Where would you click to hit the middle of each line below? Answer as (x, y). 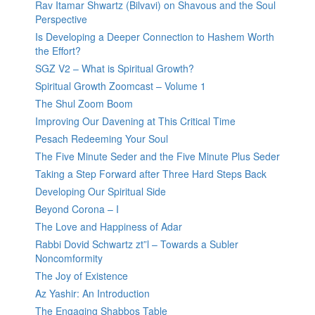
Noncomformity (69, 258)
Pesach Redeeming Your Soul (102, 139)
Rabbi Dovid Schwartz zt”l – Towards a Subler (137, 244)
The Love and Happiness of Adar (109, 227)
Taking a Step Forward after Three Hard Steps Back (151, 174)
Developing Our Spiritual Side (101, 192)
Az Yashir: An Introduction (92, 294)
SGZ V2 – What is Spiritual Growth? (115, 69)
